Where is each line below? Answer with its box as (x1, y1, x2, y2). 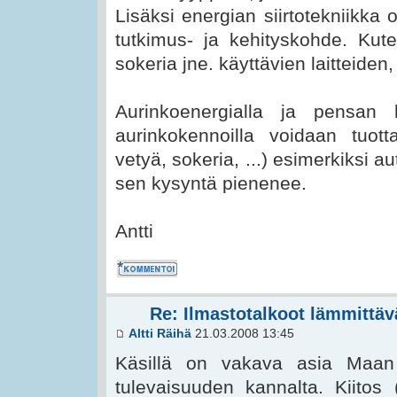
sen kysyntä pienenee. (115, 173, 307, 194)
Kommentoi (117, 260, 163, 270)
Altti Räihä (128, 327, 191, 341)
